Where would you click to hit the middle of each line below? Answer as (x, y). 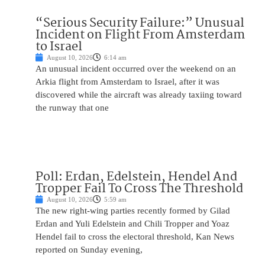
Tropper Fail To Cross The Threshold (139, 189)
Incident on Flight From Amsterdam (140, 35)
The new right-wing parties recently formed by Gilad (133, 211)
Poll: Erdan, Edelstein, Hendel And (136, 177)
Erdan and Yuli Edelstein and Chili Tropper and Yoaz (132, 224)
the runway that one (72, 108)
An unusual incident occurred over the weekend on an (136, 69)
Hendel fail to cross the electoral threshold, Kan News (135, 237)
